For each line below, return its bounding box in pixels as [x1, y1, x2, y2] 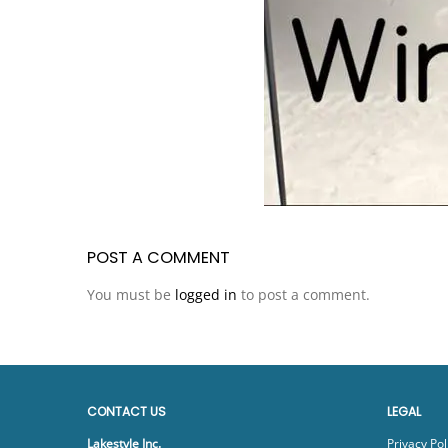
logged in [175, 285, 237, 305]
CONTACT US [87, 403, 166, 421]
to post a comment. [237, 285, 370, 305]
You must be [87, 285, 175, 305]
